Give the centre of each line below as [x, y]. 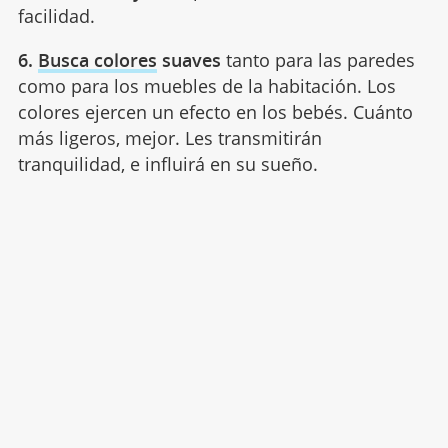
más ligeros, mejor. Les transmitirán [169, 137]
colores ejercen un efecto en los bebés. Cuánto [215, 111]
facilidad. [56, 15]
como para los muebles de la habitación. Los [206, 85]
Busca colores [97, 59]
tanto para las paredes [317, 59]
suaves [188, 59]
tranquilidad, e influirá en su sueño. [167, 163]
